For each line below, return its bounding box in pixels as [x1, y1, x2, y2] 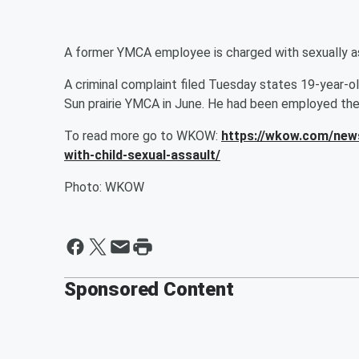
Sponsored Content [64, 278, 234, 301]
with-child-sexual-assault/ [64, 147, 220, 163]
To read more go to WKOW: [64, 128, 221, 143]
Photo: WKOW [64, 179, 144, 195]
